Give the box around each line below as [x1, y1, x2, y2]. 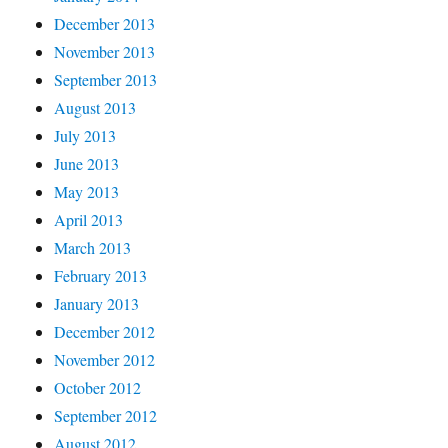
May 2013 [54, 180, 120, 202]
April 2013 [54, 208, 124, 230]
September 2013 [54, 68, 158, 90]
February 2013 [54, 264, 148, 286]
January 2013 [54, 292, 140, 314]
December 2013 [54, 12, 156, 34]
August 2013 [54, 96, 137, 118]
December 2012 [54, 320, 156, 342]
